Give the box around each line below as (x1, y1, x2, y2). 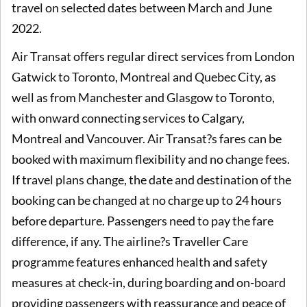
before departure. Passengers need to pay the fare (12, 213, 273, 229)
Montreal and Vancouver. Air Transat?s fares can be (12, 131, 282, 147)
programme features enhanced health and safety (12, 254, 267, 270)
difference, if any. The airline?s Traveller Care (12, 234, 248, 249)
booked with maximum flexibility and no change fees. (12, 151, 290, 167)
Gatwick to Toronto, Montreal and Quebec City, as (12, 69, 276, 85)
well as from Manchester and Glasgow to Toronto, (12, 90, 275, 106)
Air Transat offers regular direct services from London (12, 49, 295, 64)
